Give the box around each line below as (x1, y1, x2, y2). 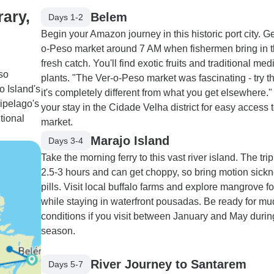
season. (41, 226, 75, 236)
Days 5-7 (48, 259, 83, 269)
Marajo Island (91, 133, 169, 147)
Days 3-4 (48, 135, 83, 146)
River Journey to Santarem (91, 257, 246, 271)
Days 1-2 (48, 12, 83, 22)
